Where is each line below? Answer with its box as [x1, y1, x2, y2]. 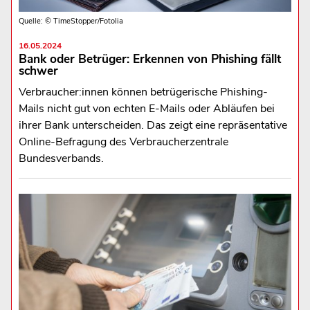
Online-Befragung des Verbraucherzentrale [18, 134, 228, 149]
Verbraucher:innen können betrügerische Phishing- [18, 84, 268, 100]
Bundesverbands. [18, 150, 104, 166]
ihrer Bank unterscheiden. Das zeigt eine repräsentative [18, 117, 287, 133]
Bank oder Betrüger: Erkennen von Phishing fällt [18, 51, 281, 67]
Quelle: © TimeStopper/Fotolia [18, 16, 123, 27]
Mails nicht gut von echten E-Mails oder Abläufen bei [18, 100, 275, 116]
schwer [18, 62, 58, 79]
